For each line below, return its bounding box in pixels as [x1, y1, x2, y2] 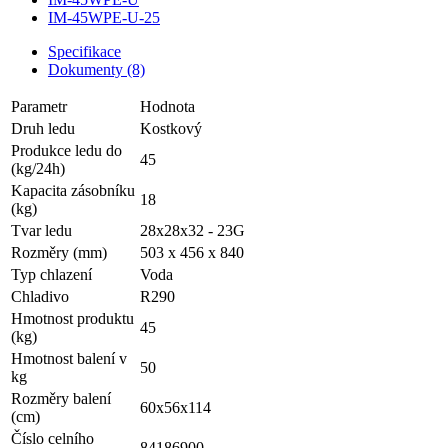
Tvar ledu [11, 222, 72, 240]
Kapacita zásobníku [11, 182, 135, 200]
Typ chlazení [11, 266, 92, 284]
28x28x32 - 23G [140, 222, 245, 240]
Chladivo [11, 288, 69, 306]
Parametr [11, 98, 67, 116]
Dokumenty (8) [48, 61, 145, 79]
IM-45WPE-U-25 [48, 9, 160, 27]
